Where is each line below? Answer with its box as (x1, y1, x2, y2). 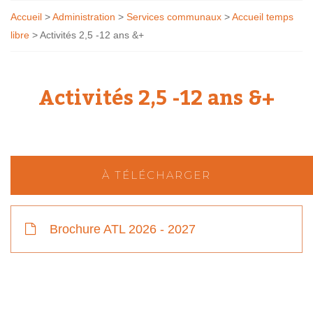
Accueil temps (232, 11, 293, 23)
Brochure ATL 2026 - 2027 (46, 222, 196, 237)
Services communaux (126, 11, 221, 23)
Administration (52, 11, 115, 23)
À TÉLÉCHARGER (102, 168, 211, 182)
